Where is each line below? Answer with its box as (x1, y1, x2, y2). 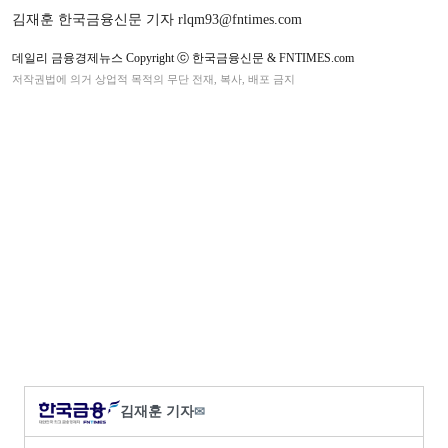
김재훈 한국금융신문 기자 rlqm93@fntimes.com (12, 12, 302, 28)
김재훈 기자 (120, 403, 194, 419)
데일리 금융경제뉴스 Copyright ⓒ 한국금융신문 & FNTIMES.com (12, 51, 354, 66)
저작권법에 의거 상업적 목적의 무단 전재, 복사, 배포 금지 (12, 73, 295, 86)
